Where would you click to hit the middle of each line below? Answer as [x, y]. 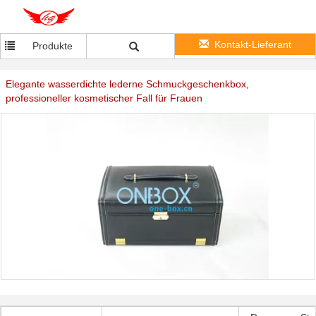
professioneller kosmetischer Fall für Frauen [104, 98]
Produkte [52, 46]
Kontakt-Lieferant [253, 44]
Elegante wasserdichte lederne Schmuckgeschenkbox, [127, 84]
